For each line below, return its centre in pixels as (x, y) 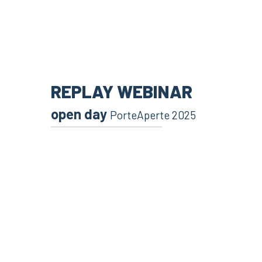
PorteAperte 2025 (153, 115)
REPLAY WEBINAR (122, 92)
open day (80, 114)
